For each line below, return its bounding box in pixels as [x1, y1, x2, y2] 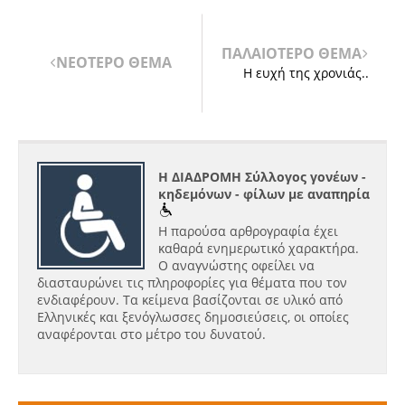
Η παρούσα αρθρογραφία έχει [158, 222, 338, 240]
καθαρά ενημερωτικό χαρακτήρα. [158, 240, 359, 257]
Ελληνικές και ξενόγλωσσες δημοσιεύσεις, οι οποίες [37, 308, 349, 325]
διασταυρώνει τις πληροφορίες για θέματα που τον [37, 274, 347, 291]
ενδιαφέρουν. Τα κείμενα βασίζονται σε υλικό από [37, 291, 343, 308]
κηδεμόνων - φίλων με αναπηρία [158, 185, 370, 202]
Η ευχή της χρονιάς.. [242, 64, 369, 81]
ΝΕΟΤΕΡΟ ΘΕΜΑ [55, 52, 172, 72]
